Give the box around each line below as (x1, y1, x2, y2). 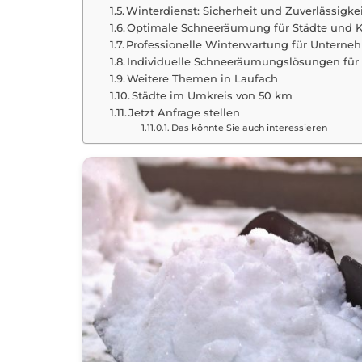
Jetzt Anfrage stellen (128, 106, 241, 119)
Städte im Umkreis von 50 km (132, 89, 293, 102)
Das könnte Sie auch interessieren (170, 123, 327, 133)
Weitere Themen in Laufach (127, 72, 279, 85)
